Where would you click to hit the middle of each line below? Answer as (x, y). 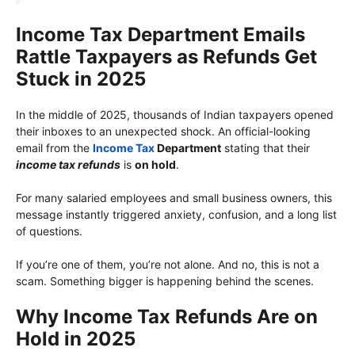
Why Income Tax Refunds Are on (167, 317)
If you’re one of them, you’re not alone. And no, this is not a (168, 265)
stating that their (265, 148)
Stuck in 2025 (81, 79)
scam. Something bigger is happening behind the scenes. (165, 281)
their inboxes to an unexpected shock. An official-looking (163, 132)
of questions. (49, 231)
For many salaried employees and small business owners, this (174, 198)
